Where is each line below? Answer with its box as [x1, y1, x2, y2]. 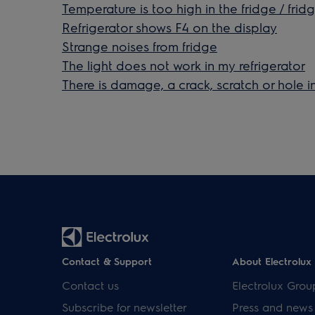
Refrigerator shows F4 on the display [62, 19, 277, 35]
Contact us [62, 278, 119, 292]
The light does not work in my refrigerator [62, 57, 305, 73]
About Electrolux [231, 255, 311, 267]
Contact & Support [62, 255, 152, 267]
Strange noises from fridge [62, 38, 217, 54]
